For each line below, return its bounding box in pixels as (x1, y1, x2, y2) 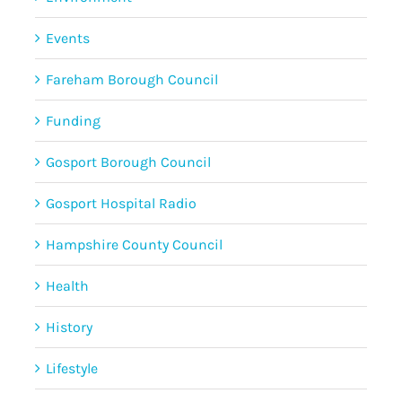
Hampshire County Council (45, 235, 223, 253)
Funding (45, 111, 100, 129)
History (45, 318, 92, 336)
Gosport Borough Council (45, 153, 211, 170)
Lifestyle (45, 359, 98, 377)
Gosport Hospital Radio (45, 194, 197, 212)
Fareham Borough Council (45, 70, 218, 88)
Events (45, 29, 90, 47)
